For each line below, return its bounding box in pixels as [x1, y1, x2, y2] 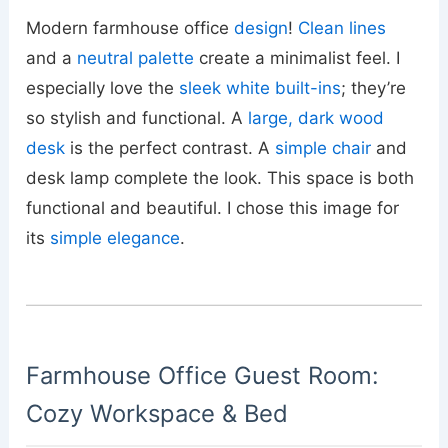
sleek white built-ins [179, 77, 342, 98]
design [234, 17, 289, 38]
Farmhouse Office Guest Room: [26, 360, 380, 390]
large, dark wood [248, 107, 385, 128]
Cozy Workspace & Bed [26, 398, 289, 428]
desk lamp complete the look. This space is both [26, 167, 415, 188]
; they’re [341, 77, 407, 98]
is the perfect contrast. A [65, 137, 276, 158]
